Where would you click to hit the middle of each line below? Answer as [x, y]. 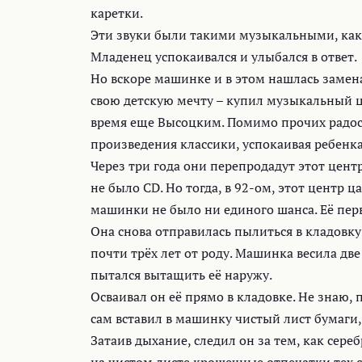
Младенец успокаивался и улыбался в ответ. [224, 57]
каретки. [117, 13]
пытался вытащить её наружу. [181, 275]
